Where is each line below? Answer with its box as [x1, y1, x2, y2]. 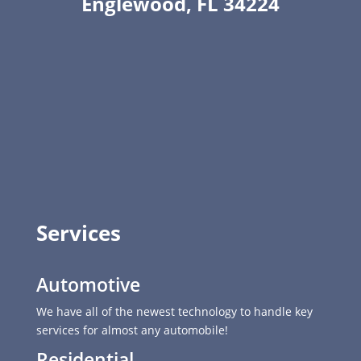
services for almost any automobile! [35, 322, 228, 338]
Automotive [35, 271, 140, 297]
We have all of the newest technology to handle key [35, 303, 313, 319]
